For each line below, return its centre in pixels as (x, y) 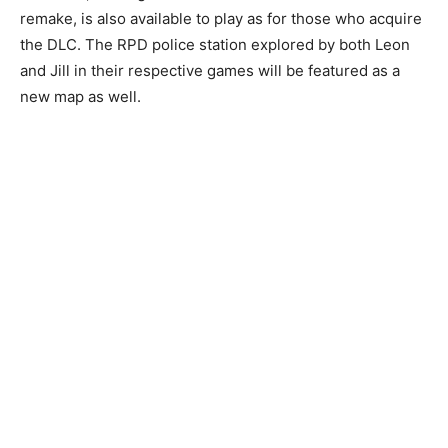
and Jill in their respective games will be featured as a (210, 71)
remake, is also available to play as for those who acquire (221, 19)
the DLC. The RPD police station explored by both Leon (215, 45)
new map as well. (80, 97)
